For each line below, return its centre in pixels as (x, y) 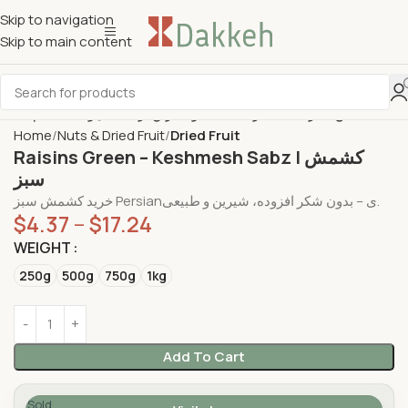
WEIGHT (42, 248)
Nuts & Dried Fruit (111, 135)
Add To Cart (204, 356)
